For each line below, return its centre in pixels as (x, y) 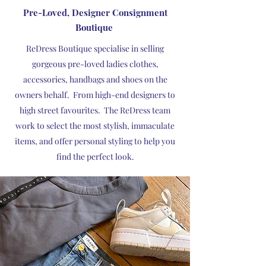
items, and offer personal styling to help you (95, 141)
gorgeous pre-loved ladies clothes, (95, 64)
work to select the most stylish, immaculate (95, 126)
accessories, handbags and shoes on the (95, 79)
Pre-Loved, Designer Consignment (95, 12)
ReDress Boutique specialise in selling (95, 48)
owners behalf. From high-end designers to (95, 95)
